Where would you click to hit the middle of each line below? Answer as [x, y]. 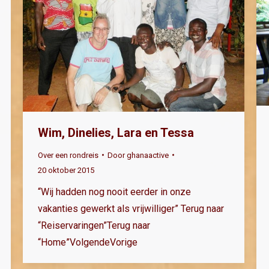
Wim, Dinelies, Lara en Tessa [116, 132]
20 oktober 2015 [66, 170]
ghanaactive [148, 155]
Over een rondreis [68, 155]
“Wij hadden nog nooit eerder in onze [114, 192]
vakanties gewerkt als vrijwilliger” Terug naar [131, 208]
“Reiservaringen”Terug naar [94, 225]
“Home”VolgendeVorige [88, 242]
